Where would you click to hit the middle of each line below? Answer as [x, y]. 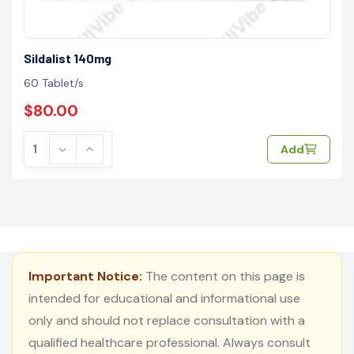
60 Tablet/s [54, 83]
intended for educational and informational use [164, 298]
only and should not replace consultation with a [167, 320]
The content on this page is [224, 276]
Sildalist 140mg [68, 58]
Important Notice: [85, 276]
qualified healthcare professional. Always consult [169, 342]
